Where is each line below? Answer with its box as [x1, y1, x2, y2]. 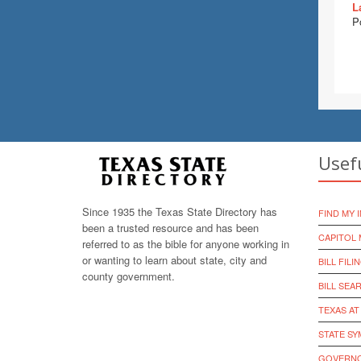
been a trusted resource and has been [82, 220, 259, 235]
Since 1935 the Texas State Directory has [82, 204, 277, 219]
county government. [82, 268, 175, 284]
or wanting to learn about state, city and [82, 252, 267, 268]
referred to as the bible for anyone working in [82, 236, 289, 251]
